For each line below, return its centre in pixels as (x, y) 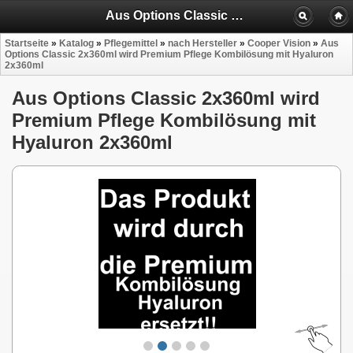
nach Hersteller (203, 44)
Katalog (76, 44)
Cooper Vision (279, 44)
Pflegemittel (131, 44)
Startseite (27, 44)
